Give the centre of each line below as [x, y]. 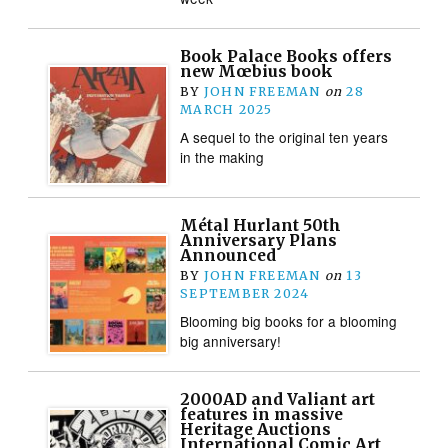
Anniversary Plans [259, 240]
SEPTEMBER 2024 [245, 293]
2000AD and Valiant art [278, 399]
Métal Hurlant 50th [261, 225]
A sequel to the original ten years [284, 136]
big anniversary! [231, 340]
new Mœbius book [257, 71]
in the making [222, 156]
